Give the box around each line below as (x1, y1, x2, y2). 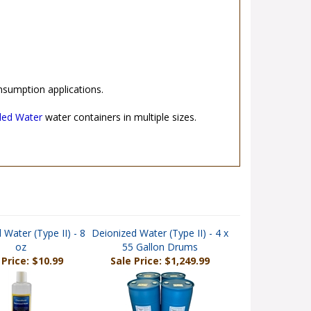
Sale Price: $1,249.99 (110, 257, 210, 270)
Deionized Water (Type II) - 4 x (92, 229, 228, 242)
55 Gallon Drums (122, 243, 198, 256)
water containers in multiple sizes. (42, 113, 196, 126)
